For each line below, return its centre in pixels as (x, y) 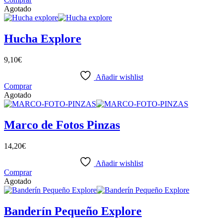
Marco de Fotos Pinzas (62, 125)
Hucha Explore (43, 38)
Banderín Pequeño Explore (73, 211)
